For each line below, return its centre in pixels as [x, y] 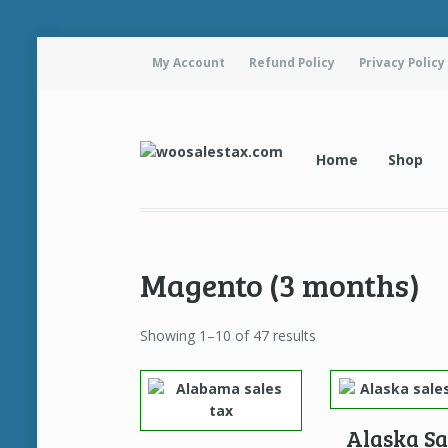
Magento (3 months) [280, 284]
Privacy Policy [401, 63]
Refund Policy [291, 63]
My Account [188, 63]
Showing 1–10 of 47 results [228, 336]
